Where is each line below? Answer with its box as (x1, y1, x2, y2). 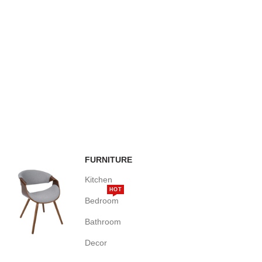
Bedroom (85, 196, 119, 206)
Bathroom (85, 217, 121, 227)
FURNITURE (85, 155, 132, 165)
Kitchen (85, 175, 112, 185)
